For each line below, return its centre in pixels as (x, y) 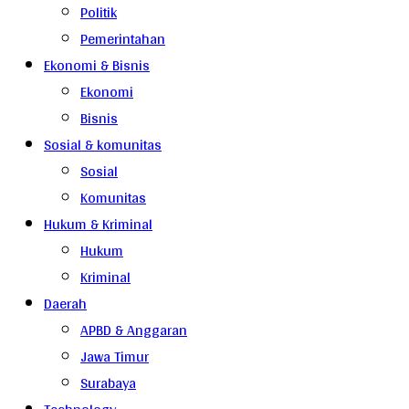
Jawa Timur (115, 356)
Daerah (65, 303)
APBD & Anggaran (134, 330)
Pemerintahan (123, 38)
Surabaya (108, 383)
